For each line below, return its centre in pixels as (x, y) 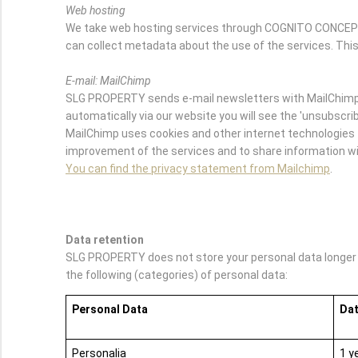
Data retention (105, 240)
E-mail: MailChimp (108, 81)
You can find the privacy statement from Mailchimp (198, 169)
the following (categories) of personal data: (177, 275)
